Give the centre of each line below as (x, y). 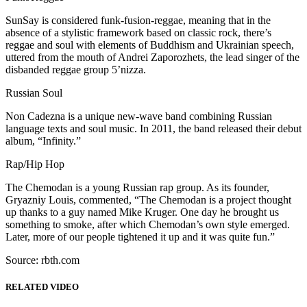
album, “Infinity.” (43, 140)
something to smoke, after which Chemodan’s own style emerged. (148, 224)
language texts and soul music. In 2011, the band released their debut (153, 128)
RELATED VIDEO (42, 286)
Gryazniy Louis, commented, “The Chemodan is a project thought (148, 199)
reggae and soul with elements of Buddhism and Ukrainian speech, (150, 45)
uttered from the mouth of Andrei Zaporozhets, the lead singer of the (152, 57)
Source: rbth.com (42, 260)
